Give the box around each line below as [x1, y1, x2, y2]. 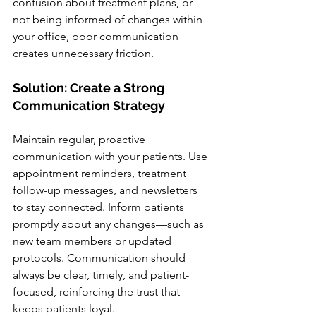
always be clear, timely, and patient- [13, 268, 189, 281]
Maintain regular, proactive [13, 133, 148, 146]
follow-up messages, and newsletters [13, 183, 200, 197]
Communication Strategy [13, 98, 165, 113]
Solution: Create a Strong [13, 80, 167, 95]
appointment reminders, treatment [13, 166, 189, 180]
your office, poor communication [13, 30, 181, 43]
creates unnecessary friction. [13, 47, 154, 60]
